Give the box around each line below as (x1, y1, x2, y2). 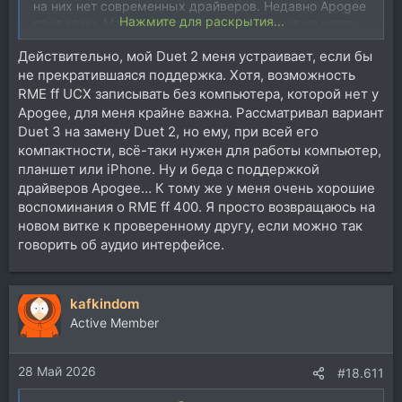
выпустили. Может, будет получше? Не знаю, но (33, 49, 328, 65)
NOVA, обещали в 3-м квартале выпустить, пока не (33, 32, 349, 48)
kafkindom (70, 294, 139, 312)
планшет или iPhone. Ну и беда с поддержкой (18, 160, 319, 178)
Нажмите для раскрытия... (118, 13, 284, 29)
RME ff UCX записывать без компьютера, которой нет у (18, 84, 379, 102)
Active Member (70, 314, 159, 330)
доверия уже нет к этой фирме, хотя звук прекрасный (33, 66, 370, 82)
